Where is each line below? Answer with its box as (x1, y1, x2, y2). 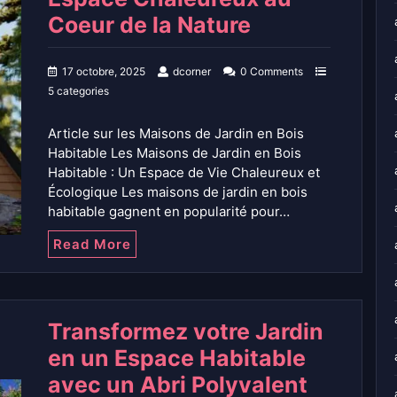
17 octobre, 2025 (62, 65, 145, 79)
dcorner (173, 65, 211, 79)
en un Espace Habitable (48, 345, 306, 372)
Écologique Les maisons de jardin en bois (48, 183, 307, 201)
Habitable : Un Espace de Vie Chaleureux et (48, 164, 320, 182)
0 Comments (240, 65, 303, 79)
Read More (53, 236, 131, 253)
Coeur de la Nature (48, 12, 251, 39)
